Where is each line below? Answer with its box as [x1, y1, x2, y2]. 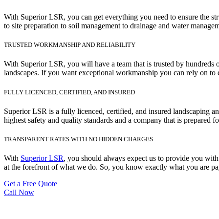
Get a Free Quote [4, 179, 57, 188]
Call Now [4, 188, 34, 197]
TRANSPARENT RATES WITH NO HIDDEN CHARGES [4, 135, 153, 143]
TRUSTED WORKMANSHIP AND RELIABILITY [4, 41, 135, 49]
